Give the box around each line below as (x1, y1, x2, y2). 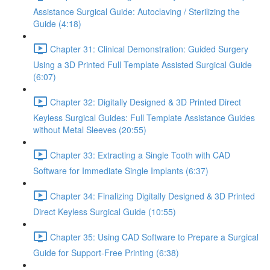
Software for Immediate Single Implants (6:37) (33, 165, 209, 177)
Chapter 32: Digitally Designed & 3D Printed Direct (50, 95, 241, 108)
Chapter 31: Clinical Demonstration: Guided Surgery (50, 42, 248, 55)
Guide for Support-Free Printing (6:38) (33, 246, 179, 259)
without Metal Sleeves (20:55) (33, 124, 146, 136)
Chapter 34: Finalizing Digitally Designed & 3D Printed (50, 189, 255, 202)
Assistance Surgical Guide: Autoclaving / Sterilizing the (33, 5, 240, 17)
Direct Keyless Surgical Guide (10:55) (33, 206, 176, 218)
